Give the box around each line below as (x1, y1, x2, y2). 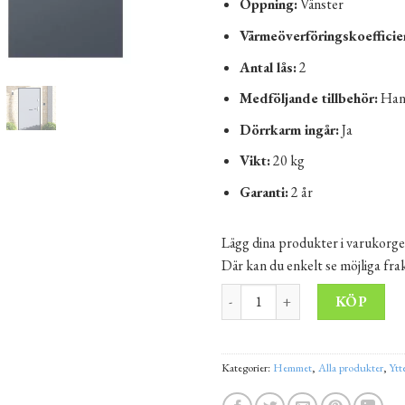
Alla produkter (317, 359, 383, 375)
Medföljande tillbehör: (240, 89, 379, 108)
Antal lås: (240, 57, 297, 77)
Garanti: (240, 182, 289, 202)
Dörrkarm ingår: (240, 119, 340, 139)
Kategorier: (221, 359, 273, 375)
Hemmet (272, 359, 312, 375)
